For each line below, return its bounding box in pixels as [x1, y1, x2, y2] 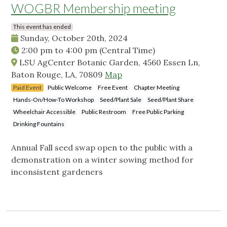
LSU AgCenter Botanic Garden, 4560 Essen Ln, [17, 57, 200, 68]
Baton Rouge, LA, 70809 [11, 69, 105, 80]
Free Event [98, 84, 128, 92]
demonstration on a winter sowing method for [11, 155, 194, 165]
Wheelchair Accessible [13, 108, 75, 116]
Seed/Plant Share [147, 96, 194, 104]
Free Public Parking [132, 108, 184, 116]
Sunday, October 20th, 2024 [18, 33, 128, 44]
